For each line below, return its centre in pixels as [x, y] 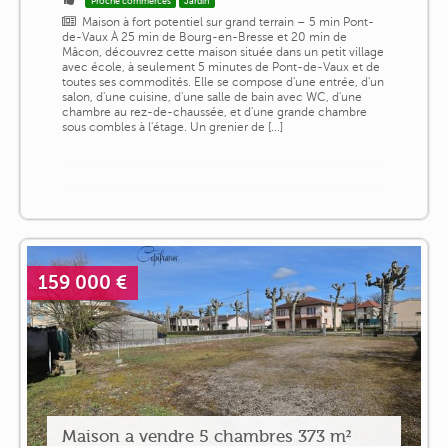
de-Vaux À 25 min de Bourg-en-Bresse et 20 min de [204, 36]
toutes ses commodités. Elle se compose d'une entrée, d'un [222, 81]
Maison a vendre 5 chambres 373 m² [206, 435]
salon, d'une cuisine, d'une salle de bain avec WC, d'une [211, 96]
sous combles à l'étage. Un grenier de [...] [172, 126]
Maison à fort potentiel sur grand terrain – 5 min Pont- [228, 21]
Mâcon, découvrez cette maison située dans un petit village [222, 51]
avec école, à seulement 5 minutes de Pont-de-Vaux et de [220, 66]
